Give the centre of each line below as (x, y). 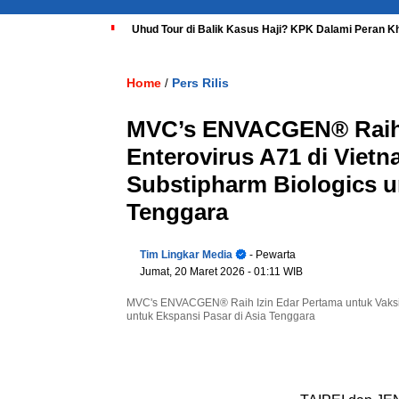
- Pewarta (271, 255)
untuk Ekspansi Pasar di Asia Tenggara (221, 316)
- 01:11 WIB (275, 272)
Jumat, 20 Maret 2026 (194, 272)
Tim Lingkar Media (186, 255)
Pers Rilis (200, 83)
